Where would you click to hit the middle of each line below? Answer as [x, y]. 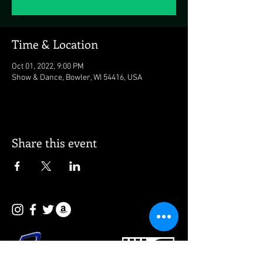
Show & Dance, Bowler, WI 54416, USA [77, 78]
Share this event [54, 142]
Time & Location [55, 44]
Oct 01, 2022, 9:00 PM [48, 67]
